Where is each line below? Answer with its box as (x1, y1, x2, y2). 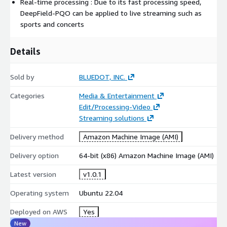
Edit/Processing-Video (79, 102, 150, 111)
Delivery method (10, 132, 64, 141)
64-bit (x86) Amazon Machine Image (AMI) (79, 151, 214, 160)
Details (10, 46, 41, 57)
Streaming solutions (79, 113, 144, 123)
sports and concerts (20, 20, 84, 29)
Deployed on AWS (10, 207, 67, 216)
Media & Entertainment (79, 91, 155, 100)
